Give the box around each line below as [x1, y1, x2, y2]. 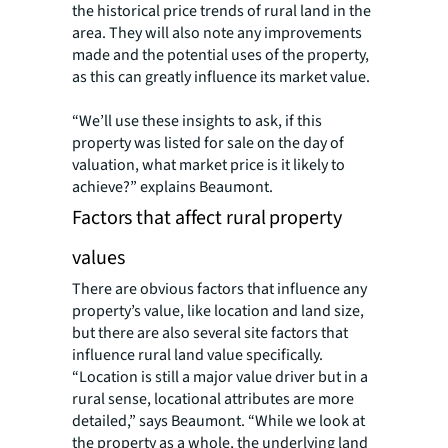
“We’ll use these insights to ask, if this [72, 110, 322, 133]
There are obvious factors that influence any [72, 278, 367, 301]
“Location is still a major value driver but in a [72, 366, 368, 389]
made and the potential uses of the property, [72, 44, 369, 67]
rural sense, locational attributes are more [72, 388, 354, 411]
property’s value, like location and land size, [72, 300, 364, 323]
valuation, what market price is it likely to [72, 154, 345, 177]
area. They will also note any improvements [72, 22, 362, 45]
